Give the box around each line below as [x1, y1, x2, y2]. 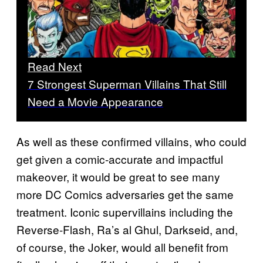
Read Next [28, 58, 82, 75]
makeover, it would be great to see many [16, 168, 220, 185]
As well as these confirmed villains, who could [16, 133, 247, 150]
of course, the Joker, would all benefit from [16, 239, 228, 255]
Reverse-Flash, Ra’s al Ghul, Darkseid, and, [16, 221, 238, 238]
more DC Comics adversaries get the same [16, 186, 234, 203]
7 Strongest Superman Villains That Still [28, 76, 227, 92]
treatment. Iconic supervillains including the [16, 204, 233, 220]
